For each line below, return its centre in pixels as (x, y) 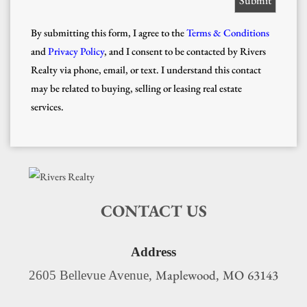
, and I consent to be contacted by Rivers (185, 51)
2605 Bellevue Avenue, (92, 275)
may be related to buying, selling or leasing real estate (136, 88)
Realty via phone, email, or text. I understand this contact (146, 69)
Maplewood (186, 275)
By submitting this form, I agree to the (108, 32)
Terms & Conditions (228, 32)
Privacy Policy (76, 51)
